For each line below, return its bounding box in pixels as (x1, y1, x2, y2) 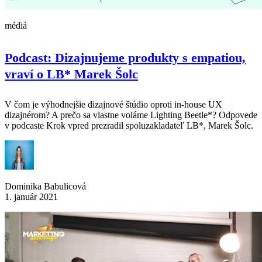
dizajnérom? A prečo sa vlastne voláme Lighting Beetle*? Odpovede (5, 110, 257, 120)
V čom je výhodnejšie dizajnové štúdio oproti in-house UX (5, 99, 222, 110)
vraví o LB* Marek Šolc (5, 67, 138, 82)
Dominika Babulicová (5, 181, 86, 192)
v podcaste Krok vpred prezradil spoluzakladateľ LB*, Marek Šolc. (5, 120, 253, 131)
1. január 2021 (5, 192, 58, 202)
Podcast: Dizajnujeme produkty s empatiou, (5, 50, 246, 65)
